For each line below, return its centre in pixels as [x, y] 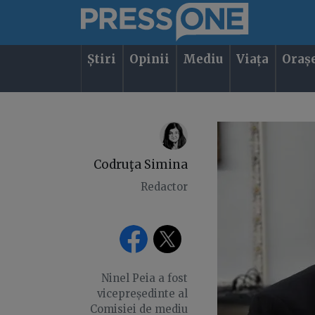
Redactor [164, 187]
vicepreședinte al [142, 294]
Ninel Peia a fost [144, 278]
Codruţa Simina [140, 164]
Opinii [150, 59]
